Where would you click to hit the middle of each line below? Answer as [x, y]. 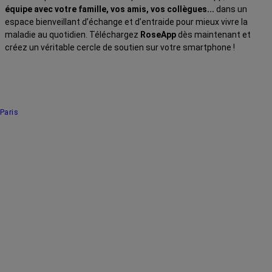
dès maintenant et [213, 34]
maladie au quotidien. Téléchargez [73, 34]
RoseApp [158, 34]
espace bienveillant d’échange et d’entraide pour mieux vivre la [126, 22]
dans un [231, 9]
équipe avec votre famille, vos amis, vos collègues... [110, 9]
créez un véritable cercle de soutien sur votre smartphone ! [120, 47]
